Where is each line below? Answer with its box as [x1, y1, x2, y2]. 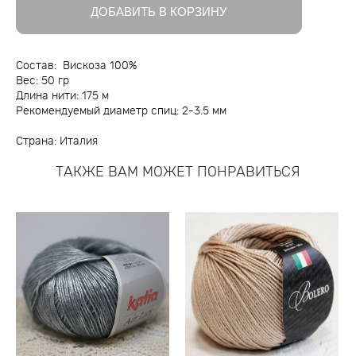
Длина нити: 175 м [16, 90, 109, 102]
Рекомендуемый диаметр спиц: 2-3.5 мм [16, 105, 226, 117]
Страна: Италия [16, 135, 98, 147]
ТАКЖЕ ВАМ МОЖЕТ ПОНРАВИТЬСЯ [56, 164, 300, 180]
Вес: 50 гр [16, 75, 69, 87]
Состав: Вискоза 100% [16, 60, 137, 72]
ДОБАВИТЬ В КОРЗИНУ [91, 6, 227, 19]
